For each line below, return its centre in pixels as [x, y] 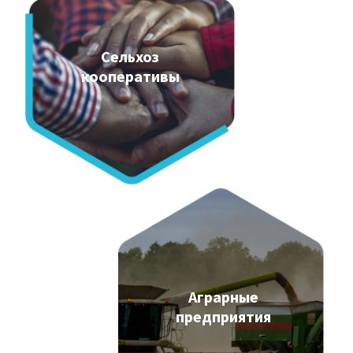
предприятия [223, 316]
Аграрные [223, 296]
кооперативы [130, 76]
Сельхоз [130, 56]
